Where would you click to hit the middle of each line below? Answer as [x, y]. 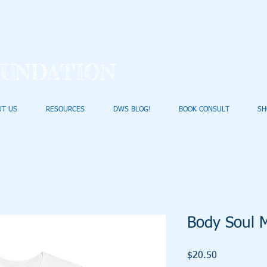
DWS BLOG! [132, 110]
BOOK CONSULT [204, 110]
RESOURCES [65, 110]
